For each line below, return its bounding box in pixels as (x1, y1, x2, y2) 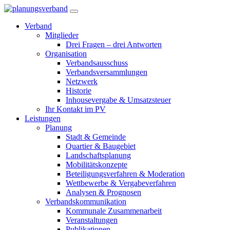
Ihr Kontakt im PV (45, 105, 106, 113)
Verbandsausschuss (66, 59, 128, 67)
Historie (66, 86, 91, 95)
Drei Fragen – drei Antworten (66, 40, 162, 49)
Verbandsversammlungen (66, 68, 147, 76)
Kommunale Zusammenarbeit (66, 206, 162, 215)
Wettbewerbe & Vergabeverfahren (66, 179, 176, 187)
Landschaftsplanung (66, 151, 131, 160)
